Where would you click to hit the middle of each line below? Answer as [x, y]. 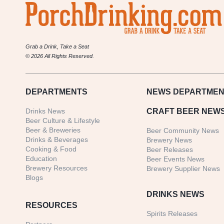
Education [41, 159]
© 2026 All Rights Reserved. [60, 56]
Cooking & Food [51, 149]
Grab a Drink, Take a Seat [57, 47]
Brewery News [169, 140]
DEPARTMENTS [56, 92]
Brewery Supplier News [183, 169]
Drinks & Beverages [57, 140]
